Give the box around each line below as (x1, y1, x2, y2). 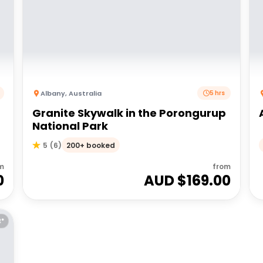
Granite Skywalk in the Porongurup (32, 106, 227, 120)
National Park (32, 119, 109, 133)
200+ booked (66, 140, 116, 150)
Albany (41, 88, 66, 98)
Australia (69, 88, 102, 98)
